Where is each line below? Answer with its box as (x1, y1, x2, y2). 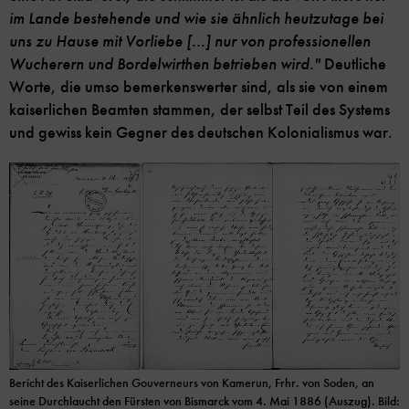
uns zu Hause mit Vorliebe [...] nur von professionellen (9, 31, 371, 53)
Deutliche (320, 54, 386, 75)
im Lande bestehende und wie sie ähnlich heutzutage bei (9, 8, 383, 30)
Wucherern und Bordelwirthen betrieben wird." (9, 54, 320, 76)
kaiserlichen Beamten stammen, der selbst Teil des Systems (9, 100, 390, 121)
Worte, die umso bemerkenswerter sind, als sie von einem (9, 77, 388, 98)
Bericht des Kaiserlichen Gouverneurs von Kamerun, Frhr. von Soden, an (9, 375, 374, 392)
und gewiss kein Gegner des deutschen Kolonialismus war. (9, 122, 393, 143)
